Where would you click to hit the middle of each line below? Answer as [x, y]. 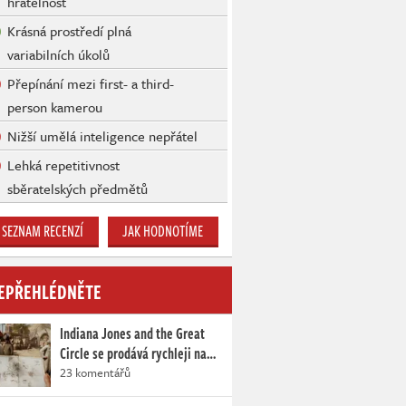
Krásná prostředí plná [69, 31]
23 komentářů [95, 373]
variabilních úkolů [58, 55]
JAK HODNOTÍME [163, 232]
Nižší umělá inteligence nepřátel [102, 136]
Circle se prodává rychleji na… [138, 354]
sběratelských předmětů [77, 189]
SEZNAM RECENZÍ [43, 232]
